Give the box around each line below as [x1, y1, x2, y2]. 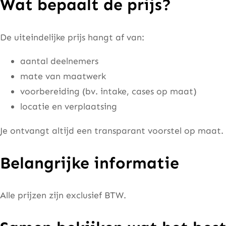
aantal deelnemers [20, 55, 98, 67]
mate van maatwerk [20, 71, 106, 82]
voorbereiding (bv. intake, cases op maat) [20, 86, 197, 97]
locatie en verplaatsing [20, 101, 117, 112]
